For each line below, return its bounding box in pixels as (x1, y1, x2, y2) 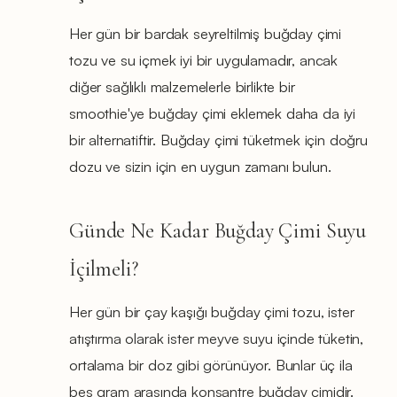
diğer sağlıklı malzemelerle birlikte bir (69, 76, 295, 96)
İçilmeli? (69, 255, 138, 282)
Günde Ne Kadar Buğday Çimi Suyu (69, 217, 367, 244)
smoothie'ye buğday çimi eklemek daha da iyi (69, 103, 356, 122)
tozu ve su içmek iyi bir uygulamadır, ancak (69, 50, 339, 69)
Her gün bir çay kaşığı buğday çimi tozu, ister (69, 301, 354, 321)
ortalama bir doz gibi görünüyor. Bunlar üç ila (69, 354, 353, 374)
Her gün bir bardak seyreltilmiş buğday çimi (69, 23, 342, 43)
